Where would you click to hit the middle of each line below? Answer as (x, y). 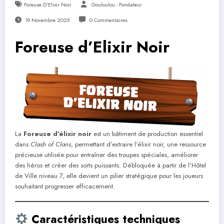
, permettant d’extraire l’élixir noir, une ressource (138, 144)
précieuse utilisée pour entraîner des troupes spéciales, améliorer (106, 154)
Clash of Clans (51, 144)
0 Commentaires (108, 20)
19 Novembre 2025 (47, 20)
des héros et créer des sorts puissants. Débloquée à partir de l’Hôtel (110, 165)
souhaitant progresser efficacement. (65, 186)
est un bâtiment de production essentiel (147, 133)
